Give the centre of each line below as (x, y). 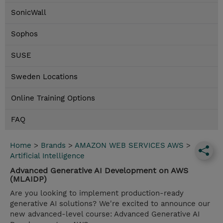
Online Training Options (53, 98)
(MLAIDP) (28, 179)
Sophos (24, 34)
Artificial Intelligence (47, 156)
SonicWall (29, 13)
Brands (53, 146)
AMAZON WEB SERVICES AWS (129, 146)
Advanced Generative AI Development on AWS (99, 171)
